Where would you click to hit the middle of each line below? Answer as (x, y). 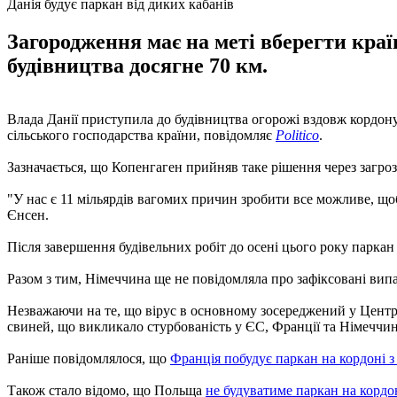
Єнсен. (28, 214)
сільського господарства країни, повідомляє (141, 135)
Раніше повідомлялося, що (89, 358)
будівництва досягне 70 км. (137, 65)
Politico (297, 135)
